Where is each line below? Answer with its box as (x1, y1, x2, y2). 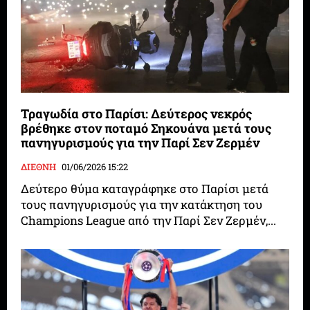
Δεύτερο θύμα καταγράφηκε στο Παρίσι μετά (21, 180, 269, 197)
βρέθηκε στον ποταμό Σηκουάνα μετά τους (21, 119, 272, 136)
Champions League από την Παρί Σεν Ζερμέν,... (21, 212, 277, 228)
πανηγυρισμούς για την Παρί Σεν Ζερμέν (21, 134, 260, 151)
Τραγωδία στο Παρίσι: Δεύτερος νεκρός (21, 104, 253, 122)
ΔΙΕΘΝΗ (21, 160, 57, 173)
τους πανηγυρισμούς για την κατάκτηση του (21, 196, 263, 212)
